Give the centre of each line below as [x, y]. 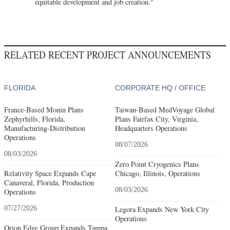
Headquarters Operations [151, 128]
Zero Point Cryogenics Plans [157, 164]
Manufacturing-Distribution [45, 128]
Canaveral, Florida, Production [49, 182]
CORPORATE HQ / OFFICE [160, 88]
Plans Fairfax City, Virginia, [156, 119]
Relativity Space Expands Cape [50, 173]
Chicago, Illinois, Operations [157, 173]
